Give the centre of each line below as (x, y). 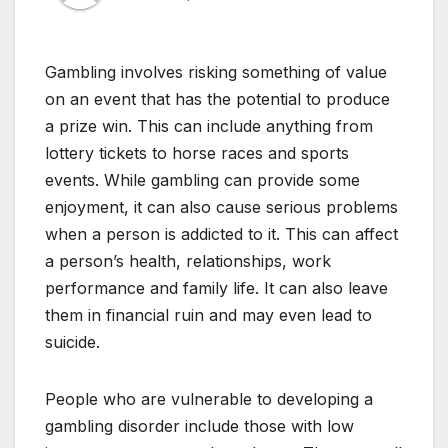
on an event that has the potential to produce (217, 99)
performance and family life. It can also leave (216, 288)
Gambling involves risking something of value (216, 72)
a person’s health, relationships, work (188, 261)
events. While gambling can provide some (202, 180)
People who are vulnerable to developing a (209, 399)
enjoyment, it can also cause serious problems (221, 207)
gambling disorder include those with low (199, 426)
